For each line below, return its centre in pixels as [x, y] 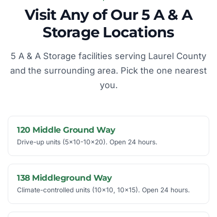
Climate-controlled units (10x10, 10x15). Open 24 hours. [103, 190]
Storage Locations [108, 32]
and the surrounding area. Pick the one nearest [108, 71]
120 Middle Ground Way [66, 130]
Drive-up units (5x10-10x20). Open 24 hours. [87, 142]
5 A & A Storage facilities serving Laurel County [108, 56]
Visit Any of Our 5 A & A [108, 15]
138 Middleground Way [64, 178]
